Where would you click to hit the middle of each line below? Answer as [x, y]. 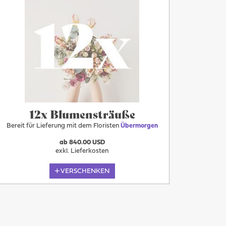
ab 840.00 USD [82, 143]
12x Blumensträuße [82, 114]
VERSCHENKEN [85, 171]
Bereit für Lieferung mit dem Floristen [63, 126]
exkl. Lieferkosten [82, 151]
